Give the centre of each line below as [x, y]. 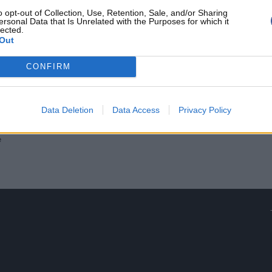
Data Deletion [67, 110]
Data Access [136, 110]
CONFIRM [48, 66]
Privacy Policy [205, 110]
